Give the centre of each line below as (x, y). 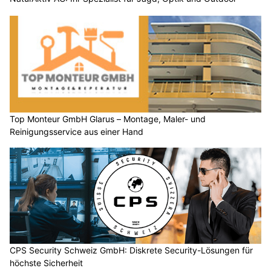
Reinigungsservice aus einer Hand (77, 131)
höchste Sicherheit (46, 263)
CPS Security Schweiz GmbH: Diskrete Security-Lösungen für (131, 250)
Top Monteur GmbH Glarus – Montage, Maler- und (108, 119)
